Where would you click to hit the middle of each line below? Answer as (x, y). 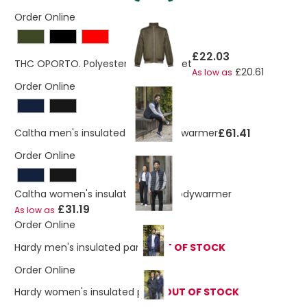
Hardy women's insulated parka (89, 292)
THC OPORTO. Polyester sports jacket (103, 64)
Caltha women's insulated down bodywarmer (123, 194)
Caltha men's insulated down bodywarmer (116, 133)
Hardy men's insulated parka (82, 247)
